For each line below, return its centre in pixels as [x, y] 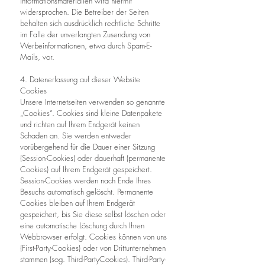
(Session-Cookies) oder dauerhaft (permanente [93, 158]
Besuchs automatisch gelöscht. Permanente [87, 192]
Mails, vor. [37, 57]
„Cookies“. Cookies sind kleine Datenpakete [91, 113]
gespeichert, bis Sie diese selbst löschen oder [93, 214]
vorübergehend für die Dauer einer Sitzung [88, 147]
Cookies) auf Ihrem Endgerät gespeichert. [86, 169]
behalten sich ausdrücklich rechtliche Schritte [90, 23]
